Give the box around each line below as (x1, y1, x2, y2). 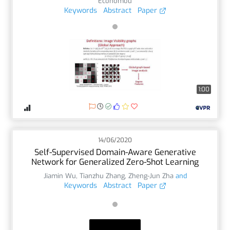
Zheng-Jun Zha (128, 171, 174, 180)
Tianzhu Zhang (79, 171, 125, 180)
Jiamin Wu (43, 171, 76, 180)
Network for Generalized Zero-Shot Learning (31, 156, 199, 167)
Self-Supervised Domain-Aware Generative (34, 146, 196, 158)
